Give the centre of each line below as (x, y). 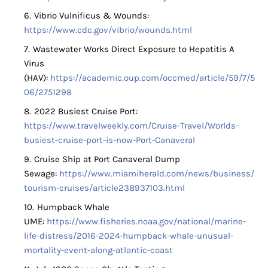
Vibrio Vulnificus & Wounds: (92, 16)
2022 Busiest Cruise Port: (86, 112)
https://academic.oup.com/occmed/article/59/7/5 (153, 78)
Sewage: (42, 174)
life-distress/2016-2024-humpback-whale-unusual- (129, 236)
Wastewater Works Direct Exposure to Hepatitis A (134, 49)
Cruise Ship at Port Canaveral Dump (107, 159)
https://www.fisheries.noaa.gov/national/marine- (146, 222)
